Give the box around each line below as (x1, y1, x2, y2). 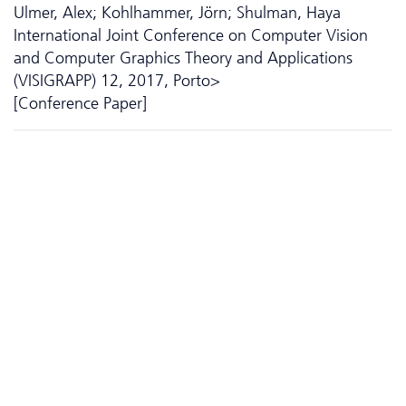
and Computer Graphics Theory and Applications (14, 47, 353, 68)
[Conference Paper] (14, 92, 147, 113)
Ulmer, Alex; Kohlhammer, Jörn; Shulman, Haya (14, 2, 341, 23)
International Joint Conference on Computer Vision (14, 24, 368, 45)
